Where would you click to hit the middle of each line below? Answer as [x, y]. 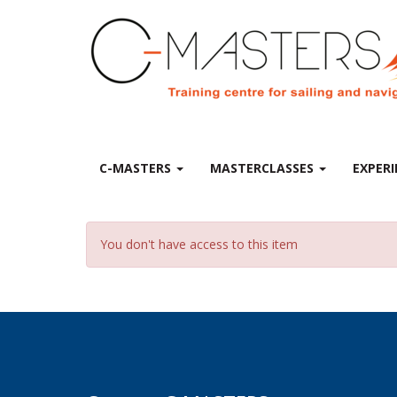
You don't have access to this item [199, 244]
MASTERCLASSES [264, 168]
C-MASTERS [137, 168]
